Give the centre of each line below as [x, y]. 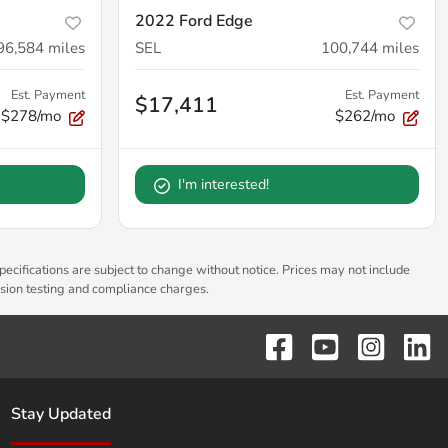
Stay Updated [60, 413]
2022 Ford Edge [194, 21]
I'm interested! [223, 185]
